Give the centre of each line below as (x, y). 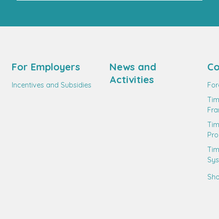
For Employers (46, 67)
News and (133, 67)
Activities (132, 79)
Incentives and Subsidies (52, 85)
